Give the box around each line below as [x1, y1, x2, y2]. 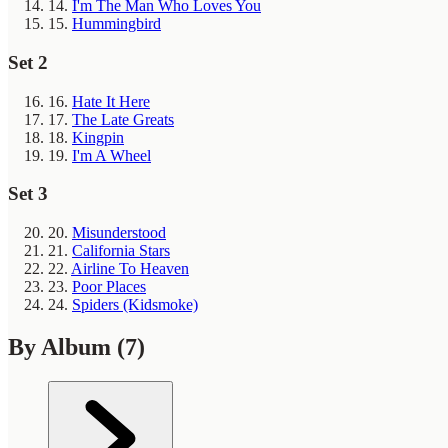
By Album [8, 333, 117, 360]
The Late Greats [72, 110, 174, 128]
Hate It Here [72, 92, 150, 110]
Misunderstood [72, 224, 166, 242]
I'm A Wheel [72, 146, 151, 164]
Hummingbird [72, 15, 161, 33]
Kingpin [72, 128, 124, 146]
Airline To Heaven [71, 260, 189, 278]
